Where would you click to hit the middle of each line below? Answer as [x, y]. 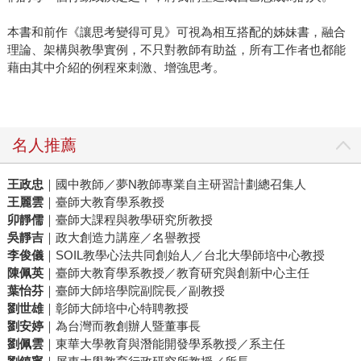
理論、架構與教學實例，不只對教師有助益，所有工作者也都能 [176, 50]
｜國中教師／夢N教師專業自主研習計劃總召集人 [174, 185]
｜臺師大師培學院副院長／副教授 [134, 291]
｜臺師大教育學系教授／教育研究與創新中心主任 [176, 273]
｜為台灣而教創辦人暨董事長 [122, 326]
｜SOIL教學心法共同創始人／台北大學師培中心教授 [184, 255]
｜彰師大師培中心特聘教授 [116, 309]
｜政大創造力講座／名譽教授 [122, 238]
